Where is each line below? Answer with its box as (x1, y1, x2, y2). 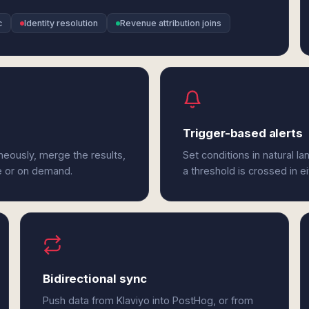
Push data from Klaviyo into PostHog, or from (43, 295, 254, 306)
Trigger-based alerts (182, 126, 303, 140)
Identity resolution (24, 18, 98, 28)
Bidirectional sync (43, 272, 148, 286)
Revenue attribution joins (120, 18, 221, 28)
